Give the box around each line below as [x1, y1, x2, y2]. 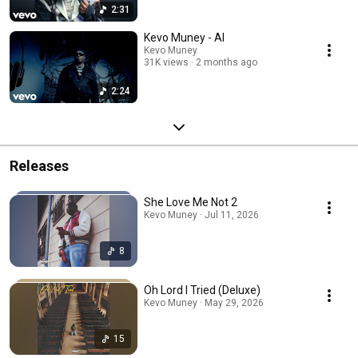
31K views [144, 56, 189, 68]
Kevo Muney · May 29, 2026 [144, 296, 264, 308]
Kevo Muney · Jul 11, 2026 [144, 209, 259, 221]
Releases [10, 157, 69, 174]
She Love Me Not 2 [144, 195, 237, 209]
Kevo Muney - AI [144, 30, 225, 44]
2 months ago [196, 56, 257, 68]
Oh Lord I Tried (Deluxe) [144, 283, 261, 296]
